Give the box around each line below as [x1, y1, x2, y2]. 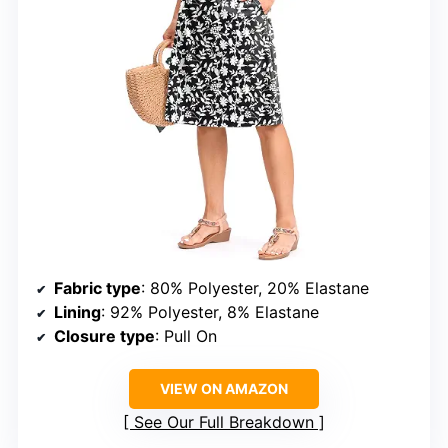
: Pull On [155, 326, 217, 347]
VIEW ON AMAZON [160, 380, 288, 398]
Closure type [54, 326, 155, 347]
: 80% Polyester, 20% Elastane [141, 278, 369, 299]
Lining [54, 302, 101, 323]
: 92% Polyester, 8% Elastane [101, 302, 319, 323]
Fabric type [54, 278, 141, 299]
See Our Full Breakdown [134, 412, 314, 433]
